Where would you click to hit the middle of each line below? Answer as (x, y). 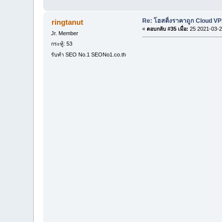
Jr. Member (65, 33)
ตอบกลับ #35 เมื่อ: (167, 29)
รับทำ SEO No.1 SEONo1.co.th (89, 54)
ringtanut (67, 22)
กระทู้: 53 (62, 44)
